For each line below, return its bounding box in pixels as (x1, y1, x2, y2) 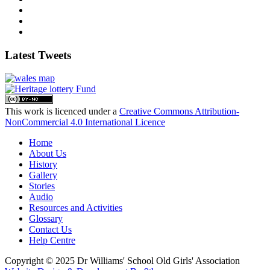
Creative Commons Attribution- (119, 106, 239, 117)
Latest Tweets (5, 48, 71, 61)
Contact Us (29, 224, 72, 235)
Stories (29, 181, 55, 192)
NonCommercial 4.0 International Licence (5, 117, 165, 128)
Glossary (29, 213, 63, 224)
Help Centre (29, 235, 75, 246)
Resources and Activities (29, 202, 122, 213)
